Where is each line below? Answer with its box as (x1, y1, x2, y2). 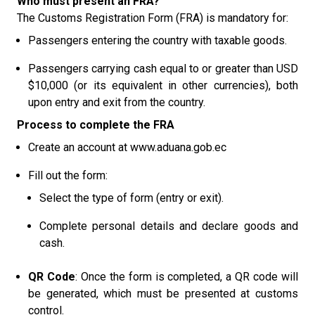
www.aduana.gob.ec (130, 141, 226, 154)
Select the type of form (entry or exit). (39, 191, 224, 205)
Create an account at (28, 141, 130, 154)
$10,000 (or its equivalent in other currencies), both (28, 79, 298, 92)
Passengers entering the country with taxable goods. (28, 34, 287, 47)
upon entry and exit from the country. (28, 96, 205, 109)
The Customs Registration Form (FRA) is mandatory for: (17, 11, 288, 25)
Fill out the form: (28, 169, 108, 182)
